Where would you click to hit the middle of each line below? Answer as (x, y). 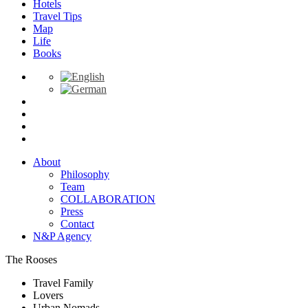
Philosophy (85, 174)
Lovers (48, 295)
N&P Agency (62, 236)
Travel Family (63, 283)
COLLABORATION (108, 199)
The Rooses (31, 259)
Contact (77, 223)
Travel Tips (57, 16)
